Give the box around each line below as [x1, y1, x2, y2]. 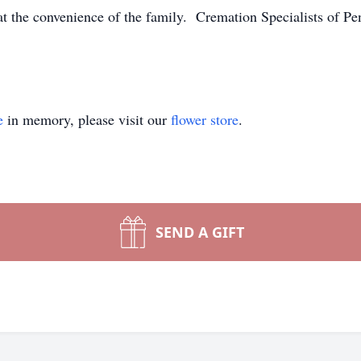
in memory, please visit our [3, 110, 171, 129]
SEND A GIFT [156, 222, 244, 242]
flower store [171, 110, 239, 129]
